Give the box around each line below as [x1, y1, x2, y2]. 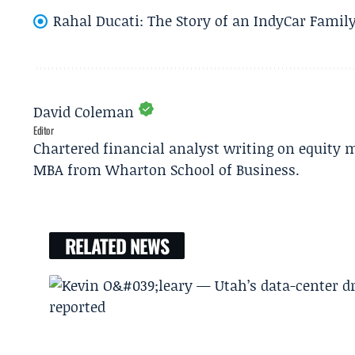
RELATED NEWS [65, 231, 169, 261]
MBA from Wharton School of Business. [33, 159, 300, 181]
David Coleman [33, 101, 134, 123]
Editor [33, 122, 54, 139]
